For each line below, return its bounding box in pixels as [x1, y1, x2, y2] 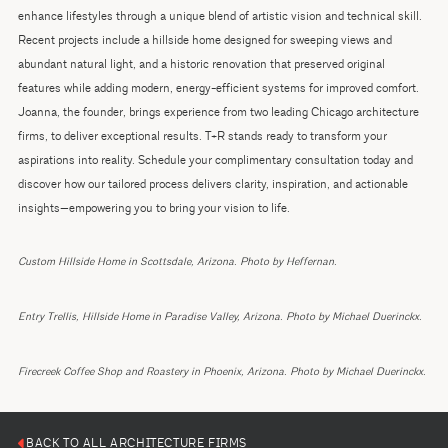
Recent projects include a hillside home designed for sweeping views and [17, 32, 392, 48]
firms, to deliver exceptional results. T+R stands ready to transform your [17, 128, 387, 144]
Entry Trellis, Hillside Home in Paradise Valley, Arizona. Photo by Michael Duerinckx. [17, 310, 422, 324]
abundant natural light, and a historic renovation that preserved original [17, 56, 385, 72]
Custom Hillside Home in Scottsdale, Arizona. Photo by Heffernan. [17, 255, 337, 269]
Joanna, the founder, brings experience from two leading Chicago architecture [17, 104, 419, 120]
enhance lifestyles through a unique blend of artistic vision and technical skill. [17, 8, 422, 24]
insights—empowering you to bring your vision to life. [17, 200, 290, 216]
